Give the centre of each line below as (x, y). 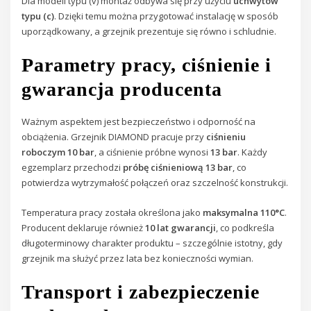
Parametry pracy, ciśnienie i (147, 65)
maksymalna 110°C (244, 212)
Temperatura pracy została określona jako (112, 212)
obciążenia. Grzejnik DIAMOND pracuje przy (114, 137)
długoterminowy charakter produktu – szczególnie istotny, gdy (152, 243)
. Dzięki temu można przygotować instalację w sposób (167, 16)
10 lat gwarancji (181, 227)
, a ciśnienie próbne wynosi (153, 152)
